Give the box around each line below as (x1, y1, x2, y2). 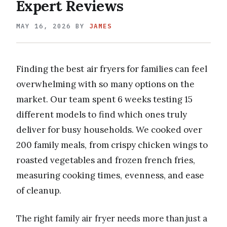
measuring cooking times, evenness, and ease (16, 169, 204, 181)
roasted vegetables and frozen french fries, (16, 154, 195, 166)
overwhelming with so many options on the (16, 78, 195, 90)
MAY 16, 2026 (16, 21, 71, 30)
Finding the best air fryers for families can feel (16, 63, 208, 74)
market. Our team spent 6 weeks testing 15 (16, 93, 193, 105)
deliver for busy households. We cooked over (16, 124, 203, 135)
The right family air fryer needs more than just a (16, 212, 208, 224)
